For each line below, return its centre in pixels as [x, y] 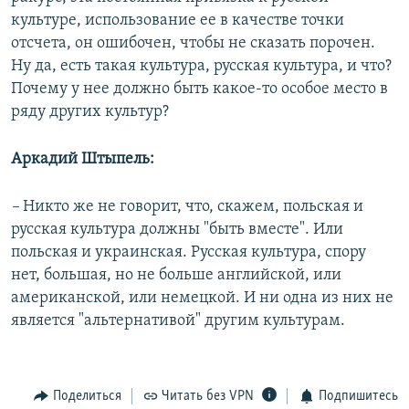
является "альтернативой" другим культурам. [178, 321]
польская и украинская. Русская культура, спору [189, 253]
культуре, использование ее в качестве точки [178, 21]
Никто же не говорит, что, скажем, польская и [193, 207]
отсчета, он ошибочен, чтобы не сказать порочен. [193, 44]
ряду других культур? [90, 112]
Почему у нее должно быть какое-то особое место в [199, 89]
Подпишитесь [358, 397]
